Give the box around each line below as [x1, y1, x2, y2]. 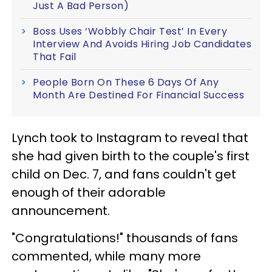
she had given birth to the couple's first [12, 147, 250, 165]
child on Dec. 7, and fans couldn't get [12, 165, 236, 183]
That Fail [33, 49, 76, 64]
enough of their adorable [12, 183, 166, 201]
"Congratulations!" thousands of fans [12, 229, 238, 246]
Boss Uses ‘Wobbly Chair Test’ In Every [33, 24, 227, 38]
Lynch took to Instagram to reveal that [12, 129, 248, 146]
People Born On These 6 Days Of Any [33, 75, 219, 89]
